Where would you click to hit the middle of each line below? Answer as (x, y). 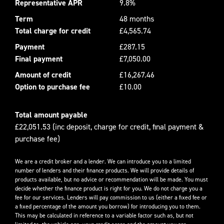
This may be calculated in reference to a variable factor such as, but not (104, 215)
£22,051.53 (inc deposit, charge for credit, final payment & (109, 126)
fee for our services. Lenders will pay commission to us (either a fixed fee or (111, 197)
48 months (137, 18)
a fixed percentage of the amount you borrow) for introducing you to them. (108, 206)
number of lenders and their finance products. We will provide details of (104, 170)
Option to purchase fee (52, 86)
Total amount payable (51, 114)
